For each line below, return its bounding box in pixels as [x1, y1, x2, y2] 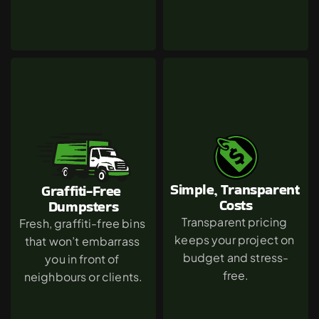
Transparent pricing [182, 214, 288, 229]
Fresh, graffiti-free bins [19, 215, 145, 231]
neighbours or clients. [23, 268, 143, 284]
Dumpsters [48, 196, 119, 216]
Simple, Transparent [170, 179, 300, 199]
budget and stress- [182, 250, 289, 265]
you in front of [45, 251, 120, 266]
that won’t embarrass [24, 233, 140, 249]
